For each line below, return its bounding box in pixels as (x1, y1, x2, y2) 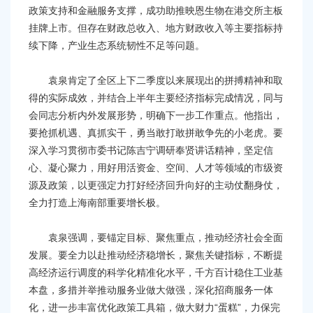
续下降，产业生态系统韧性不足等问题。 (29, 40, 205, 52)
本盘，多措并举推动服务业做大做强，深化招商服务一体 (29, 284, 273, 296)
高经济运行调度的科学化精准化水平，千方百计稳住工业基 (29, 267, 283, 279)
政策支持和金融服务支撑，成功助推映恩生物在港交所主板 (29, 5, 283, 17)
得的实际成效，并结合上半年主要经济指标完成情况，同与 (29, 92, 283, 104)
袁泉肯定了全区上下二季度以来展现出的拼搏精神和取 (29, 75, 283, 87)
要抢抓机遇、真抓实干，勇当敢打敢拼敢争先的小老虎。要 (29, 127, 283, 139)
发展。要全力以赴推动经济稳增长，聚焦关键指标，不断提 (29, 249, 283, 261)
